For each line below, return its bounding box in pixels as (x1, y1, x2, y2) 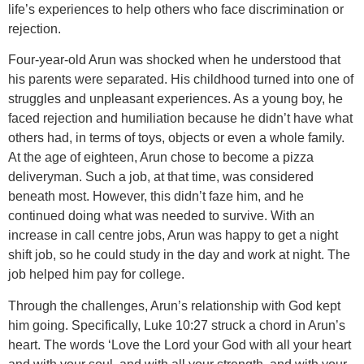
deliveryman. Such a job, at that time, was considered (8, 170, 314, 184)
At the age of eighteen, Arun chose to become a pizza (8, 150, 314, 165)
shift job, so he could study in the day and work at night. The (8, 248, 350, 262)
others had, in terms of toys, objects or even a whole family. (8, 131, 344, 145)
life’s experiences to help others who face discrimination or (8, 2, 344, 16)
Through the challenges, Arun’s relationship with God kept (8, 298, 340, 313)
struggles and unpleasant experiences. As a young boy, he (8, 92, 343, 106)
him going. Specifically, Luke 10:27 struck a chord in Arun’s (8, 318, 345, 332)
